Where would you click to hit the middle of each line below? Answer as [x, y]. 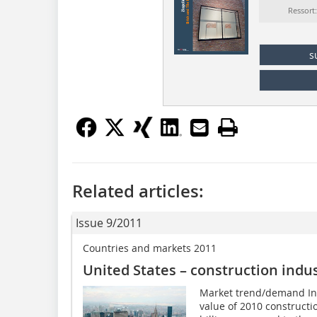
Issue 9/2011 [109, 223]
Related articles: [138, 191]
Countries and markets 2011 [150, 248]
